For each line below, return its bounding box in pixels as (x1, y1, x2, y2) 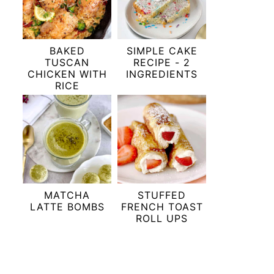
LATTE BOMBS (29, 200, 105, 213)
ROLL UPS (136, 212, 188, 224)
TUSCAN (45, 56, 89, 68)
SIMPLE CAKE (126, 44, 198, 57)
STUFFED (138, 188, 186, 201)
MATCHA (44, 188, 90, 201)
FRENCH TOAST (120, 200, 203, 213)
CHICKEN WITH (27, 67, 107, 80)
